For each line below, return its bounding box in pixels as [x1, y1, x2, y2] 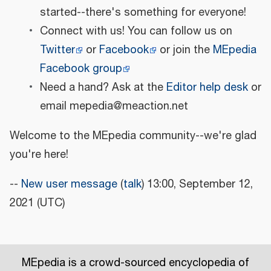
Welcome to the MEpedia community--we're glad [10, 127, 256, 145]
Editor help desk [166, 79, 248, 96]
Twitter [39, 41, 75, 59]
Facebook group [39, 60, 122, 77]
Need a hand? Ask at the [39, 79, 166, 96]
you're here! [10, 146, 68, 163]
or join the [156, 41, 213, 59]
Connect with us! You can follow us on [39, 22, 232, 40]
